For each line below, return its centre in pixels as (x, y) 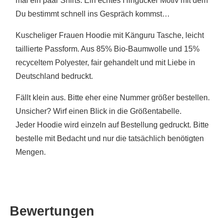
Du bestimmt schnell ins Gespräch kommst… (93, 14)
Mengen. (31, 152)
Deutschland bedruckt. (54, 76)
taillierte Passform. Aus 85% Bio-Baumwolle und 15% (108, 49)
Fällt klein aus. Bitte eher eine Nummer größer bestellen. (113, 97)
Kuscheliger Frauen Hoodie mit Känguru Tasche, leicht (110, 35)
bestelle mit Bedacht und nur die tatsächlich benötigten (110, 138)
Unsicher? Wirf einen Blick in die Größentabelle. (99, 111)
